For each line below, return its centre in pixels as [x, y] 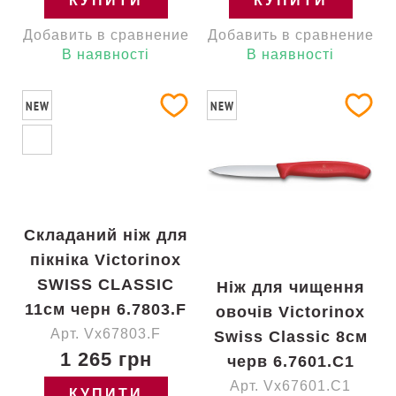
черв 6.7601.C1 [290, 362]
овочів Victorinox [290, 312]
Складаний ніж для [106, 235]
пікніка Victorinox [106, 260]
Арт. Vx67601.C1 [290, 386]
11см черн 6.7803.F [106, 309]
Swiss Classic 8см [290, 337]
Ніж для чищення [290, 287]
